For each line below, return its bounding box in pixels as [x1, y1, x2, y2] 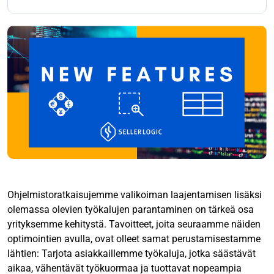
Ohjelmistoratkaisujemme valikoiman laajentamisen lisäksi [7, 188, 262, 201]
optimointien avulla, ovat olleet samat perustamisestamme [7, 232, 261, 245]
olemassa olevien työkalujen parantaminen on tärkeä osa [7, 203, 254, 215]
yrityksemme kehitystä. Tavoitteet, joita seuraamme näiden [7, 218, 261, 230]
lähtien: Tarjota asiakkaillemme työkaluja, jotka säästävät [7, 247, 256, 259]
